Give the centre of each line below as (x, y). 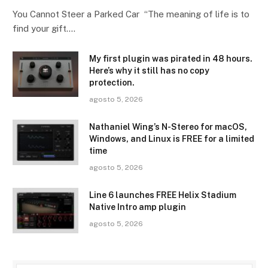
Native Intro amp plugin (138, 207)
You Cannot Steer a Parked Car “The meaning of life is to (131, 14)
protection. (112, 82)
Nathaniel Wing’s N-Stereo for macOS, (168, 127)
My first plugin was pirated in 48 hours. (171, 58)
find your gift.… (44, 28)
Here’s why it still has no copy (149, 70)
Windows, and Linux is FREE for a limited (172, 138)
